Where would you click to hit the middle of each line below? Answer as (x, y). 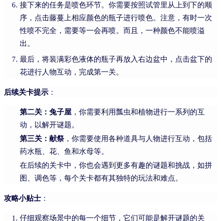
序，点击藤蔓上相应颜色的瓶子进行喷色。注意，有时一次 (116, 18)
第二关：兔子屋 (46, 111)
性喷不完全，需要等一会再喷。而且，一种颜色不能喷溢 (112, 30)
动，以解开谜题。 (49, 125)
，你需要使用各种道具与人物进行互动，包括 (138, 138)
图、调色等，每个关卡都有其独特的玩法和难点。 (101, 178)
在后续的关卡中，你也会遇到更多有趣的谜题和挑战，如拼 (116, 165)
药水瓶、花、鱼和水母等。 (64, 151)
